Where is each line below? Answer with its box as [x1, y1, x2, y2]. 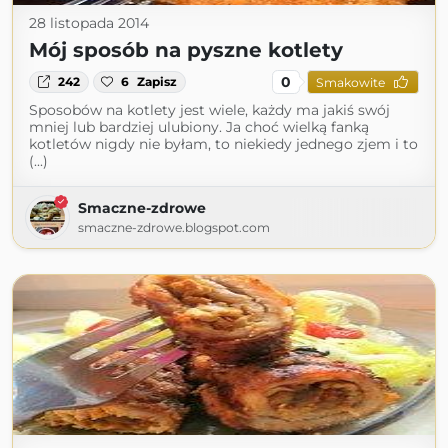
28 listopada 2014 [29, 14, 149, 32]
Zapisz [137, 74, 178, 89]
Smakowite [315, 74, 385, 90]
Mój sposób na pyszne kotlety [29, 38, 343, 62]
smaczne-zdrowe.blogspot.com [78, 220, 270, 235]
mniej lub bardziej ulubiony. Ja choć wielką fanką [29, 118, 369, 136]
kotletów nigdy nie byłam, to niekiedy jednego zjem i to [29, 135, 418, 153]
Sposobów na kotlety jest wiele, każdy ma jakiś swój [29, 101, 390, 119]
